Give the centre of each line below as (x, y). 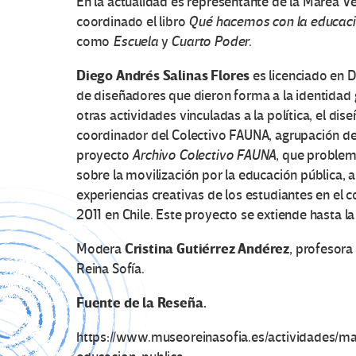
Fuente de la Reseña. (141, 303)
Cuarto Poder (210, 42)
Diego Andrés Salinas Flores (163, 76)
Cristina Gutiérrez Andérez (207, 249)
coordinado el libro (133, 22)
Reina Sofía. (110, 269)
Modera (101, 249)
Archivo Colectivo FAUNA (204, 155)
